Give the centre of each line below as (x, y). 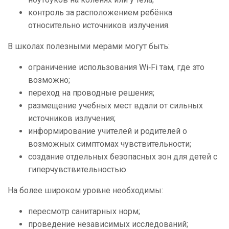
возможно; (49, 80)
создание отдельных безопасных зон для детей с (123, 157)
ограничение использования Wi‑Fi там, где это (116, 67)
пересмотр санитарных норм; (84, 212)
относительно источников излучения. (99, 26)
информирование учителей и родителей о (108, 131)
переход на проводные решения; (91, 93)
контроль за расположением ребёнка (100, 13)
